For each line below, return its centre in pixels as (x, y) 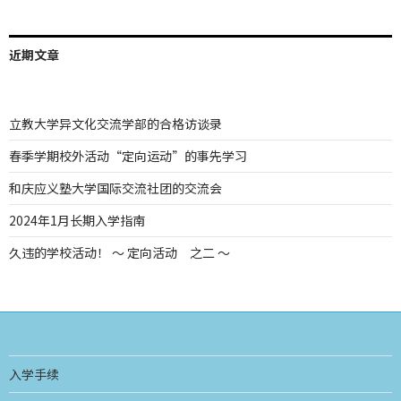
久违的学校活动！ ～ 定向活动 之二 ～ (119, 252)
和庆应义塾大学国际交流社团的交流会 (115, 188)
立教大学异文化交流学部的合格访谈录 (115, 123)
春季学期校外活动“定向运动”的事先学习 (128, 155)
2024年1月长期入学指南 (77, 220)
